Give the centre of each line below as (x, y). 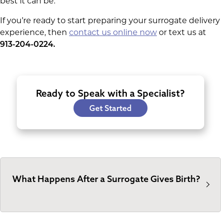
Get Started (110, 108)
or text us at (182, 33)
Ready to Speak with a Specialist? (110, 93)
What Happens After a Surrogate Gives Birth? (106, 179)
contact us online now (113, 33)
